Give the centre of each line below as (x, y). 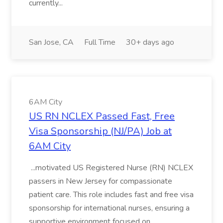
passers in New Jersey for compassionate (101, 181)
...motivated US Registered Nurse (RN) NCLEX (111, 168)
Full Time (100, 42)
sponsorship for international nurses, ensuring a (109, 208)
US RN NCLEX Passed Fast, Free (102, 116)
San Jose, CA (51, 42)
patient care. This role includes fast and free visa (111, 195)
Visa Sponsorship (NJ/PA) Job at (100, 131)
